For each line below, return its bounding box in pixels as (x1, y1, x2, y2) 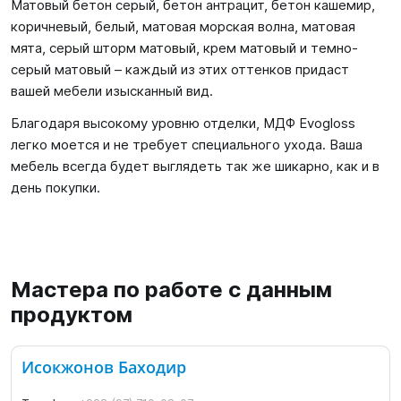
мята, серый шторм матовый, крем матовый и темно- (11, 39, 358, 56)
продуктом (11, 302, 132, 328)
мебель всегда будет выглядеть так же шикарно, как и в (11, 158, 380, 175)
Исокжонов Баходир (21, 356, 187, 379)
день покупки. (11, 179, 100, 196)
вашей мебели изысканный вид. (11, 82, 213, 99)
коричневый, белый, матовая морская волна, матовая (11, 18, 355, 35)
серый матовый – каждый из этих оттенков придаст (11, 61, 349, 78)
